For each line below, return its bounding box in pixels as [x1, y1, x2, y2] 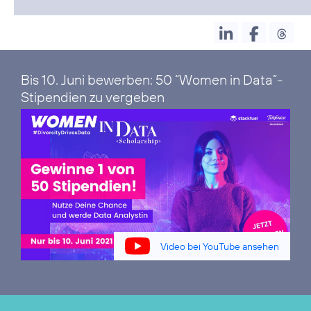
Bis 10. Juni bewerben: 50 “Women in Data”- [21, 71, 283, 89]
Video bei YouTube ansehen [160, 239, 279, 253]
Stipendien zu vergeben [21, 88, 165, 106]
